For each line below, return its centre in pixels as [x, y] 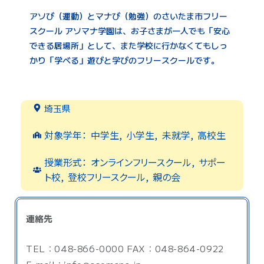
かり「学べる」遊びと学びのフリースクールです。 [124, 60]
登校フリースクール [107, 176]
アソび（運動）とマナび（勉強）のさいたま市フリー [128, 16]
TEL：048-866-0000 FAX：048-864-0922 [125, 248]
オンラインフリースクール [141, 162]
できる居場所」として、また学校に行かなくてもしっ [128, 45]
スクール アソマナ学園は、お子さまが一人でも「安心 [130, 30]
